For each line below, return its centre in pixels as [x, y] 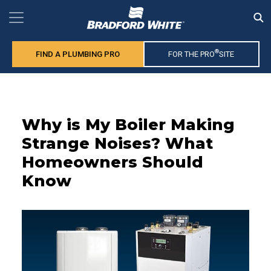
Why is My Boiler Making [128, 125]
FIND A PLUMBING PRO [77, 54]
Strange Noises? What [117, 144]
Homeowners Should [113, 162]
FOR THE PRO [191, 54]
